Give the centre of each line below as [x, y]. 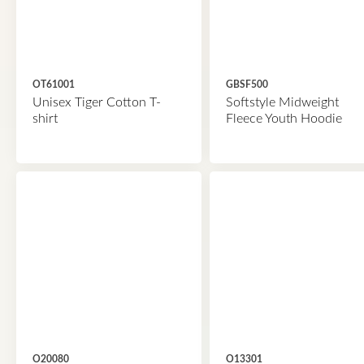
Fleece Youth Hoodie [284, 119]
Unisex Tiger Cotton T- [97, 102]
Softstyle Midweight [282, 102]
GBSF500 [247, 84]
